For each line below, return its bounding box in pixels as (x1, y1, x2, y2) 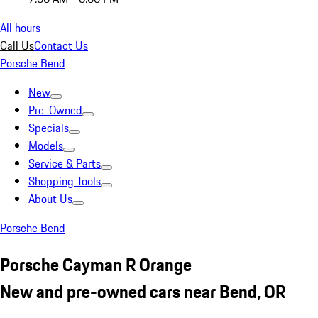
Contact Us (34, 37, 88, 54)
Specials (28, 119, 69, 136)
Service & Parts (28, 155, 101, 172)
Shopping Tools (28, 172, 101, 190)
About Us (28, 190, 72, 207)
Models (28, 137, 63, 154)
